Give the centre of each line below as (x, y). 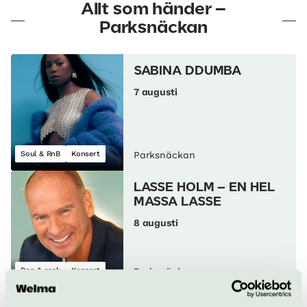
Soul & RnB (40, 154)
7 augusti (155, 92)
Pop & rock (40, 270)
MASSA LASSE (177, 202)
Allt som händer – (153, 10)
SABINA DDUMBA (187, 71)
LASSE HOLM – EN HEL (204, 188)
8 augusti (156, 223)
